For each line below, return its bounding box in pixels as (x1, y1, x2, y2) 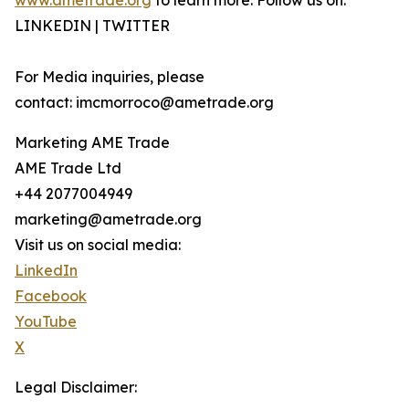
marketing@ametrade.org (15, 210, 202, 229)
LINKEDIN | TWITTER (15, 16, 170, 36)
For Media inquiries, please (15, 68, 204, 87)
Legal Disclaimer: (15, 378, 137, 397)
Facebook (15, 287, 87, 306)
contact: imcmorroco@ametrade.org (15, 93, 274, 112)
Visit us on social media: (15, 236, 181, 255)
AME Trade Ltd (15, 159, 121, 178)
